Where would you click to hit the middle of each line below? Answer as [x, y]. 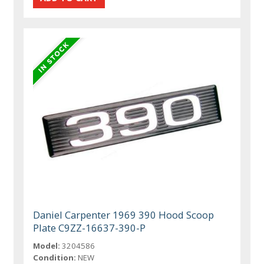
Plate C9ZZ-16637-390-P [90, 227]
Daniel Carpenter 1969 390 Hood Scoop [124, 214]
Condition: [55, 257]
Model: [47, 245]
